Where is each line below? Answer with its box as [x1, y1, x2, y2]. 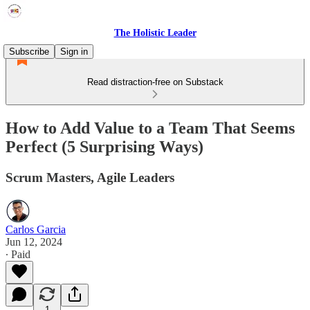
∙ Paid [6, 248, 30, 260]
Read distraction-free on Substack [86, 77, 224, 87]
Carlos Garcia [6, 223, 66, 235]
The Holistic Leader [113, 28, 197, 38]
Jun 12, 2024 [6, 235, 62, 248]
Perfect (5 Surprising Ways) [6, 137, 203, 156]
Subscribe [9, 46, 49, 57]
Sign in [60, 46, 88, 57]
